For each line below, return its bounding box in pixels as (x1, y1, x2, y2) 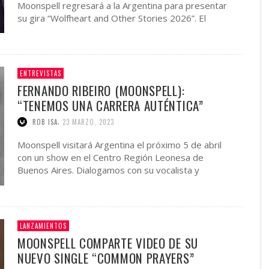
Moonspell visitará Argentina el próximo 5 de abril (17, 139, 222, 151)
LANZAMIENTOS (20, 220, 67, 231)
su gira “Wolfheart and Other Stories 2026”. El (17, 11, 206, 24)
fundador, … (17, 177, 66, 189)
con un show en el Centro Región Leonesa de (17, 151, 204, 164)
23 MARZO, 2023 (62, 117, 114, 127)
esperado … (17, 24, 67, 37)
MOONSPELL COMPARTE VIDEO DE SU (17, 233, 198, 252)
